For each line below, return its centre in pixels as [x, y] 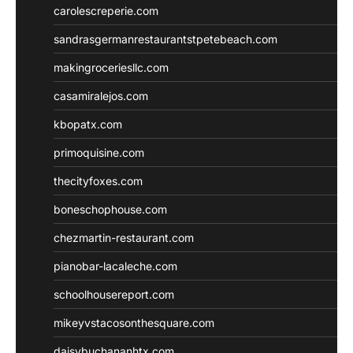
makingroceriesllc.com [111, 67]
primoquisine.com [99, 152]
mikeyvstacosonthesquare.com [134, 322]
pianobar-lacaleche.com [115, 266]
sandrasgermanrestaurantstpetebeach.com [165, 39]
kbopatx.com [88, 124]
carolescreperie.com [106, 10]
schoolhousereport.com [114, 294]
